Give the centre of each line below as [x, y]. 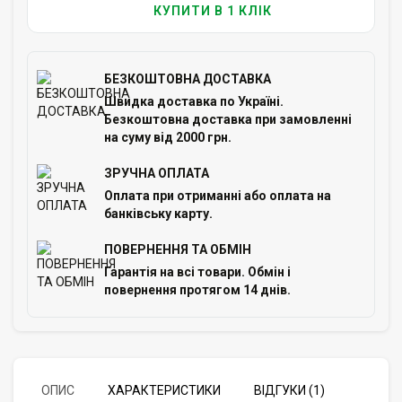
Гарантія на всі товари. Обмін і [197, 271]
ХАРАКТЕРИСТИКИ [164, 390]
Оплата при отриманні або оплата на [218, 195]
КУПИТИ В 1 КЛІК [213, 10]
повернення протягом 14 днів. [197, 289]
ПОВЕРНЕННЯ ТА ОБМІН [178, 249]
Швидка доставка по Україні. [194, 101]
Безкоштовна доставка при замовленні [228, 119]
